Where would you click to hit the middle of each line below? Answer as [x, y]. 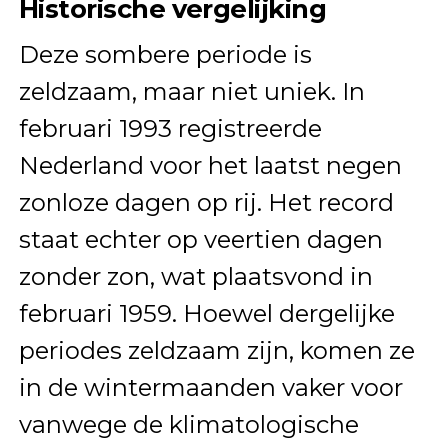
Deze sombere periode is [165, 55]
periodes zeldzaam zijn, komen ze [216, 351]
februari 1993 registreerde [170, 129]
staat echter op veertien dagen [200, 240]
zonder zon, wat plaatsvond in [195, 277]
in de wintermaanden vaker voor [210, 388]
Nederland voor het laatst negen [210, 166]
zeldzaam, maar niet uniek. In [191, 92]
